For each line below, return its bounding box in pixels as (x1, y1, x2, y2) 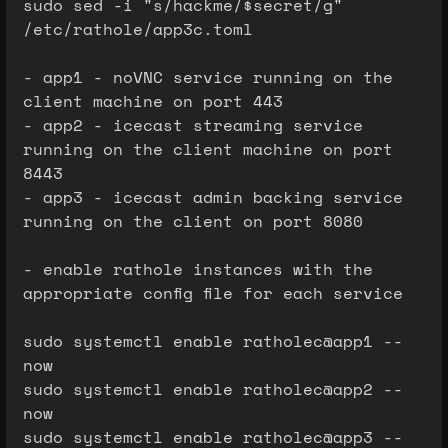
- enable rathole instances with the (23, 256, 373, 281)
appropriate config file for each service (23, 280, 403, 305)
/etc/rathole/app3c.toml (23, 16, 253, 41)
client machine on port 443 (23, 88, 283, 113)
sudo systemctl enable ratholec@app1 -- (23, 328, 403, 353)
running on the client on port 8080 (23, 208, 363, 233)
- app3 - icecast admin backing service (23, 184, 403, 209)
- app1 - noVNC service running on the (23, 64, 393, 89)
